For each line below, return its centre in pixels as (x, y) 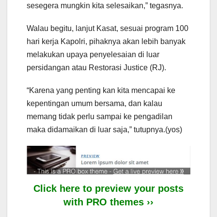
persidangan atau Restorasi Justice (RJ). (96, 67)
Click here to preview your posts (108, 188)
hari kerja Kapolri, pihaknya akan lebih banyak (106, 41)
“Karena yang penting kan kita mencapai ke (101, 90)
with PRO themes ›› (108, 202)
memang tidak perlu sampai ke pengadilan (100, 116)
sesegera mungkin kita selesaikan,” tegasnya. (105, 5)
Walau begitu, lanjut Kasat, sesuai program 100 (108, 28)
